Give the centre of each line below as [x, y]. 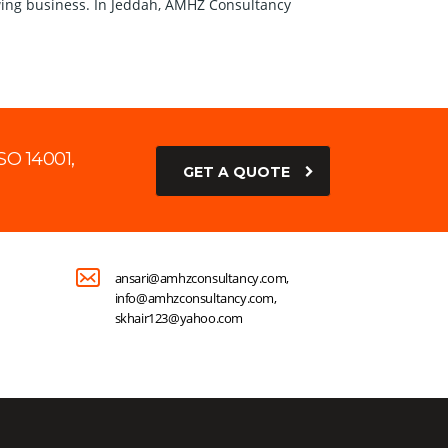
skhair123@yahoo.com [179, 318]
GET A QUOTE [236, 172]
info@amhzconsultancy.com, [195, 298]
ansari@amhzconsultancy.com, [201, 278]
